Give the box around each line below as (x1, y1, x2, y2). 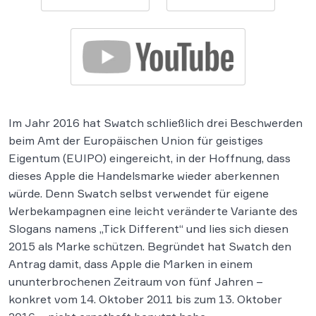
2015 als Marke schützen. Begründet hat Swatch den (8, 239, 291, 254)
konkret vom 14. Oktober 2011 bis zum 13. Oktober (8, 292, 282, 307)
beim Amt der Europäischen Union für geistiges (8, 133, 263, 148)
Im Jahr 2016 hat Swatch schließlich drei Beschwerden (8, 116, 303, 130)
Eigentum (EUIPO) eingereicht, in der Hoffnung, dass (8, 151, 291, 166)
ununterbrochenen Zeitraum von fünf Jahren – (8, 274, 263, 289)
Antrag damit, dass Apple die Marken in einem (8, 257, 253, 272)
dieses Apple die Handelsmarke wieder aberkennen (8, 169, 279, 183)
